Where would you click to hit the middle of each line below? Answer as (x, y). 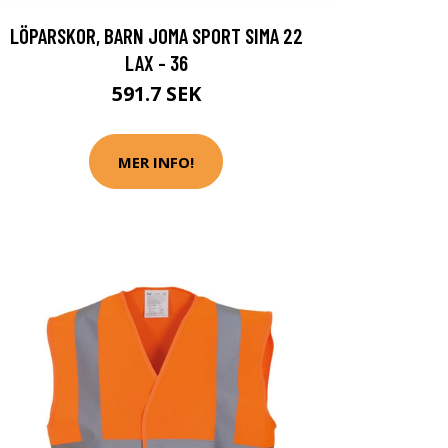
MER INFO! (156, 161)
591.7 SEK (156, 93)
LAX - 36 (156, 62)
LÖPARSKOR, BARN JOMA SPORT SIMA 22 (156, 35)
